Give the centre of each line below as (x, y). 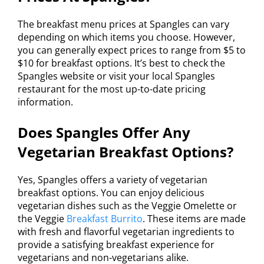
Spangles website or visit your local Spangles (116, 76)
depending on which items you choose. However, (126, 37)
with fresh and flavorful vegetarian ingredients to (126, 232)
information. (45, 102)
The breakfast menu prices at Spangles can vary (123, 24)
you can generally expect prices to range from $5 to (132, 50)
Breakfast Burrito (105, 219)
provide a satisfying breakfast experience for (116, 245)
